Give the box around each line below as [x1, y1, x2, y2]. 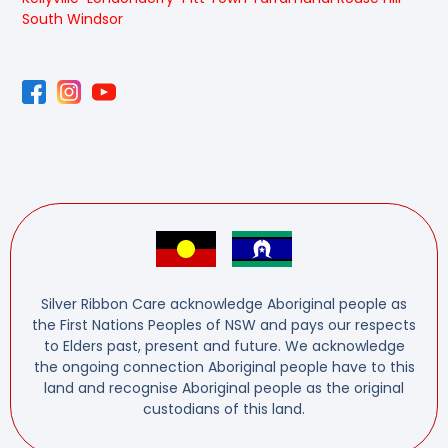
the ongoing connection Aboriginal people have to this [33, 357, 415, 378]
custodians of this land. [143, 399, 305, 420]
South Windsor [22, 8, 124, 29]
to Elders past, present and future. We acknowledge [43, 336, 405, 357]
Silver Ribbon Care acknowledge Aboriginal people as [41, 294, 407, 315]
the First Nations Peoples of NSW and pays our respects [32, 315, 416, 336]
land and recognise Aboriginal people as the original [44, 378, 404, 399]
